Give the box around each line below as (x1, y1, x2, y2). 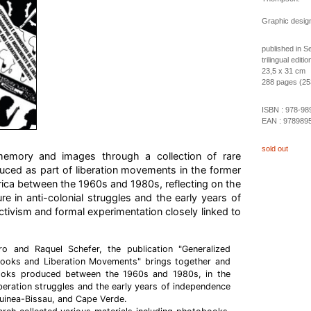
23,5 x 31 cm (261, 67, 305, 75)
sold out (261, 144, 288, 153)
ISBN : (261, 106, 285, 114)
